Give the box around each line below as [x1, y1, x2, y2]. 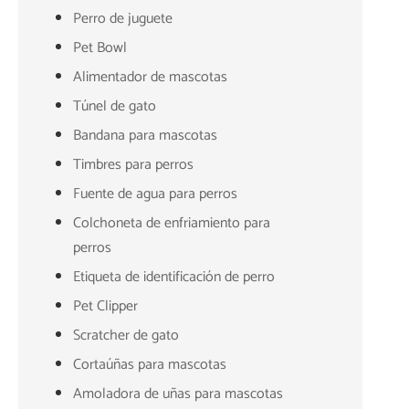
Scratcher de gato [73, 322, 179, 348]
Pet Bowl [73, 35, 127, 60]
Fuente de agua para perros [73, 181, 237, 206]
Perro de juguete [73, 5, 173, 31]
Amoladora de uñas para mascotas [73, 381, 283, 406]
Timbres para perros [73, 152, 194, 177]
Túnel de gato [73, 93, 156, 119]
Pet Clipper [73, 293, 138, 319]
